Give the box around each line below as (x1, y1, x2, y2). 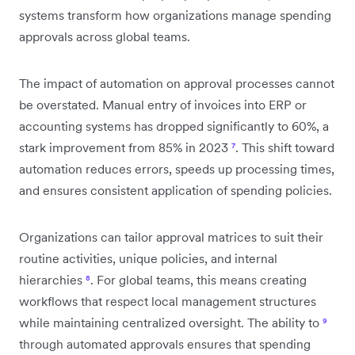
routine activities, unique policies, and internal (19, 250, 277, 266)
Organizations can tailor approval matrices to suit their (19, 228, 323, 245)
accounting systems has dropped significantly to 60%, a (19, 117, 329, 134)
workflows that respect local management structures (19, 292, 316, 309)
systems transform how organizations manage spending (19, 6, 331, 23)
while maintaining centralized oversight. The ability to (19, 314, 323, 330)
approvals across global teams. (19, 28, 190, 44)
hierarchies (19, 271, 86, 288)
